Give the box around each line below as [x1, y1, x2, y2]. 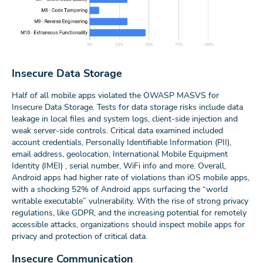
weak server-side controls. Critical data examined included [12, 125, 223, 137]
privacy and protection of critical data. [12, 231, 147, 242]
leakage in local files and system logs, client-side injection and [12, 113, 238, 125]
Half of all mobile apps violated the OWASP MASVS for [12, 90, 219, 102]
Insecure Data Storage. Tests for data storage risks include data [12, 102, 243, 113]
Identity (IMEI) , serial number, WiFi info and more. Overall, [12, 160, 226, 172]
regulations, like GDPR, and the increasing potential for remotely [12, 207, 247, 219]
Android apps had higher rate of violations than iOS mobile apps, [12, 172, 249, 184]
